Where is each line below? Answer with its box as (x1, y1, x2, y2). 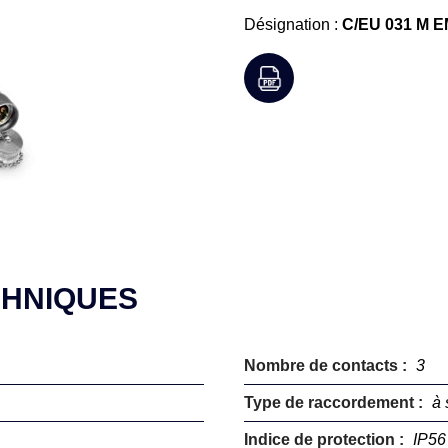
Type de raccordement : (244, 394, 427, 411)
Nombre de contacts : (244, 357, 411, 374)
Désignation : (244, 16, 342, 33)
